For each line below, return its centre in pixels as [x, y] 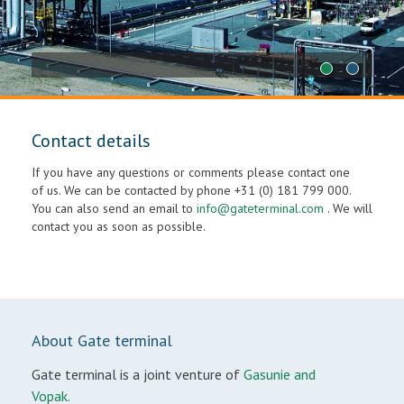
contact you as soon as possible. [119, 226]
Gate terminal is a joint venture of [138, 374]
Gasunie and [280, 374]
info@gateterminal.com [260, 208]
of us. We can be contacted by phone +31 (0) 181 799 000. [191, 190]
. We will [348, 208]
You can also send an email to [114, 208]
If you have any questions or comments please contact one [191, 172]
